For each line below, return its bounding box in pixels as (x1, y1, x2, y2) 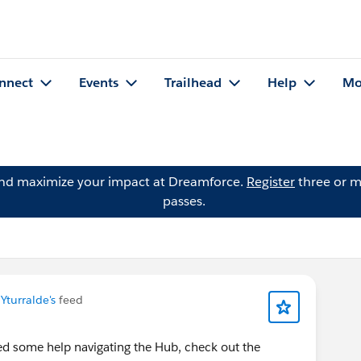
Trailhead (164, 74, 222, 92)
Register (247, 173, 295, 190)
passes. (162, 193, 205, 210)
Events (79, 74, 118, 92)
